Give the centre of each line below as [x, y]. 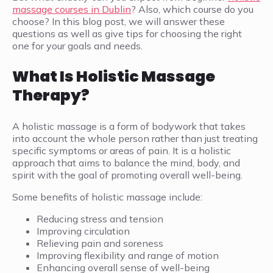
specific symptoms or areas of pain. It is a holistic [122, 151]
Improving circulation [83, 231]
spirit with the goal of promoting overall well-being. [127, 175]
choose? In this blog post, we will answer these [119, 22]
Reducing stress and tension [100, 219]
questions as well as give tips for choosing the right [127, 34]
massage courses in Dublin [72, 9]
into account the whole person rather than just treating [135, 139]
